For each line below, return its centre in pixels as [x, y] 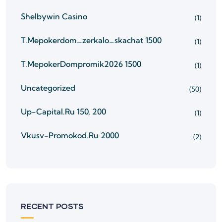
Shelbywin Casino [54, 16]
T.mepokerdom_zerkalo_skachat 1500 [91, 40]
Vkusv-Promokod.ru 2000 [70, 135]
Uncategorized [48, 88]
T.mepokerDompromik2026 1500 [81, 64]
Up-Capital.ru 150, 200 [63, 111]
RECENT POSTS [52, 206]
